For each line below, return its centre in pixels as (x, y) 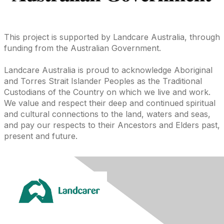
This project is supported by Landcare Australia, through (112, 37)
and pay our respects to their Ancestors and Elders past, (112, 125)
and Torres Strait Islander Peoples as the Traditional (103, 81)
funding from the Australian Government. (82, 48)
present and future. (41, 136)
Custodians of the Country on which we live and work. (107, 92)
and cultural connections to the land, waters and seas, (107, 114)
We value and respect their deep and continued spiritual (110, 103)
